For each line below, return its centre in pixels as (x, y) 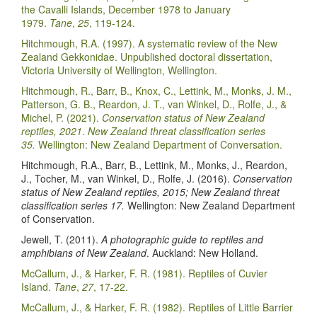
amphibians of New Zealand (84, 252)
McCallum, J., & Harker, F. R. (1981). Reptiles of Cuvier (144, 273)
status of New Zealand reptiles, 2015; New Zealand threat (150, 191)
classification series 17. (74, 205)
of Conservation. (58, 218)
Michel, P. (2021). (62, 117)
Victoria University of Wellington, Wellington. (119, 70)
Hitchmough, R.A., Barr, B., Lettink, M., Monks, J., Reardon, (154, 165)
